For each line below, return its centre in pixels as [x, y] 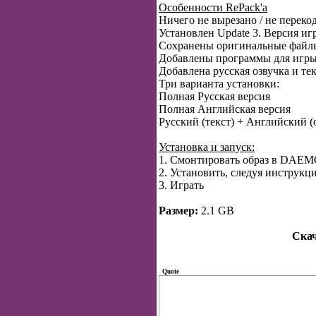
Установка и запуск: [207, 147]
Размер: [178, 211]
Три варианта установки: [219, 84]
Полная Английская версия [225, 109]
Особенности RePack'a [213, 7]
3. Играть [181, 185]
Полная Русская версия [214, 96]
